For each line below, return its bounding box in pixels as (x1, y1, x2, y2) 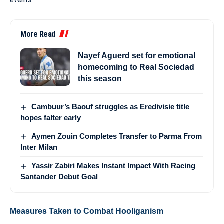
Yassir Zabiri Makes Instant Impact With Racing (31, 161, 196, 170)
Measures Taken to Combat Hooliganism (10, 207, 163, 216)
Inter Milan (20, 142, 57, 151)
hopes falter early (20, 113, 81, 122)
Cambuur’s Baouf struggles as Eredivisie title (31, 102, 190, 111)
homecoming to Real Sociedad (78, 62, 194, 71)
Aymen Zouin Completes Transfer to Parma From (31, 131, 202, 140)
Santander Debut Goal (20, 172, 98, 181)
